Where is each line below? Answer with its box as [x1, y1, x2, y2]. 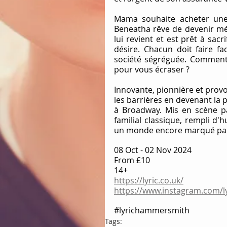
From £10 [114, 154, 150, 166]
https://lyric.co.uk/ [114, 174, 183, 186]
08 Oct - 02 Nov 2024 [114, 144, 192, 156]
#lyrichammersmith [114, 204, 190, 216]
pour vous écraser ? [114, 63, 190, 75]
